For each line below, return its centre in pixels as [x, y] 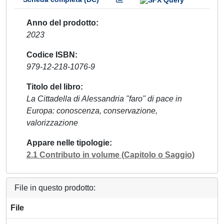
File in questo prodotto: [55, 187]
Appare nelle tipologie [68, 142]
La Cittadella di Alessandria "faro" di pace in [104, 98]
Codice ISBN [51, 54]
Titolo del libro [53, 86]
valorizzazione [52, 122]
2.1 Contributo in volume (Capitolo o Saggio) [110, 154]
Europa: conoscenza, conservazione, [92, 110]
